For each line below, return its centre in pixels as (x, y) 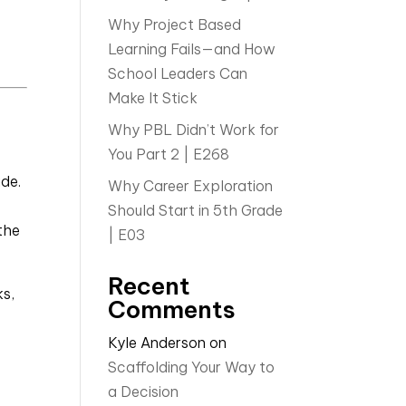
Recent (150, 286)
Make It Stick (153, 98)
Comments (172, 309)
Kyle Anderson (157, 343)
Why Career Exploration (191, 186)
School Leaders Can (178, 73)
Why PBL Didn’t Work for (194, 130)
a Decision (144, 391)
